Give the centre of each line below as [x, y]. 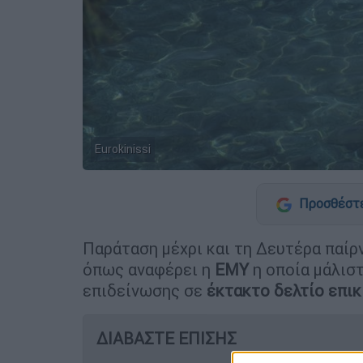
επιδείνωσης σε [145, 290]
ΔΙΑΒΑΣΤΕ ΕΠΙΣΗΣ [167, 338]
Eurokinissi [123, 149]
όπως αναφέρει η [149, 269]
